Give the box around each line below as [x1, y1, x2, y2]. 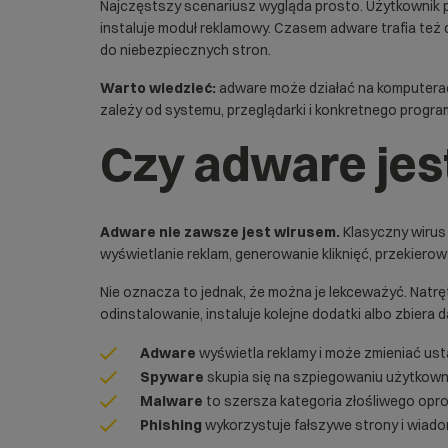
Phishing [140, 416, 202, 434]
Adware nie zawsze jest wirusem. [100, 223, 340, 241]
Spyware [140, 368, 204, 386]
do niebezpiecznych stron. [100, 41, 271, 59]
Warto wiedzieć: [100, 79, 216, 97]
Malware [140, 392, 203, 410]
